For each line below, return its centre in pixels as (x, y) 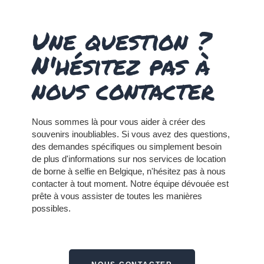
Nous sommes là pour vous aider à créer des (118, 122)
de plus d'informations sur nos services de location (128, 159)
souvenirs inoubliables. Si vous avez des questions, (131, 134)
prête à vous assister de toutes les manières (117, 196)
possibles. (51, 209)
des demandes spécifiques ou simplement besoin (126, 147)
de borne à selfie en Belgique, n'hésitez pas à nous (128, 171)
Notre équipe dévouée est (179, 184)
